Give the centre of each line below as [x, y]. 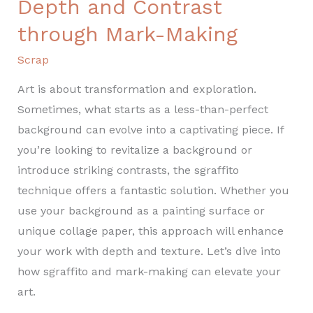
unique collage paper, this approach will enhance [150, 231]
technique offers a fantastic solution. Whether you [153, 191]
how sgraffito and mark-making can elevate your [149, 272]
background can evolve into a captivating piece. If [150, 130]
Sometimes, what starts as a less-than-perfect [143, 110]
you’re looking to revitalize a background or [134, 150]
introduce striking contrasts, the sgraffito [128, 170]
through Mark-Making [127, 34]
